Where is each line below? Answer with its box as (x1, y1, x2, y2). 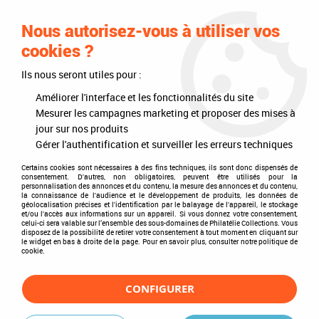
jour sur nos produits (36, 122, 128, 135)
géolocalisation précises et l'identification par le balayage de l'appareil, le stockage (21, 199, 298, 209)
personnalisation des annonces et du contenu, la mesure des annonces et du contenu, (21, 181, 298, 191)
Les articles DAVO (98, 71, 172, 83)
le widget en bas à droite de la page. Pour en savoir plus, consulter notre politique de (21, 236, 298, 246)
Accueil (12, 71, 42, 83)
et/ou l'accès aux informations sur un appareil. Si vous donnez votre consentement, (21, 209, 298, 219)
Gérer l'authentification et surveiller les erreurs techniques (36, 137, 293, 151)
